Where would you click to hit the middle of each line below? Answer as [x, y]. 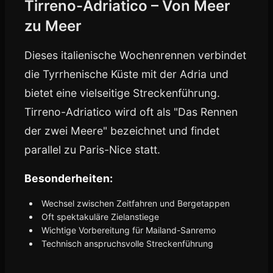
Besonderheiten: [69, 178]
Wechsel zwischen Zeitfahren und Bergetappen [136, 203]
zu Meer [53, 26]
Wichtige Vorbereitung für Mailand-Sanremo [129, 230]
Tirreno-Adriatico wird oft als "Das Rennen [131, 112]
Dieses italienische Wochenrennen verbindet [135, 55]
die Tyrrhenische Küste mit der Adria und [126, 74]
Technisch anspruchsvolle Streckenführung [127, 243]
